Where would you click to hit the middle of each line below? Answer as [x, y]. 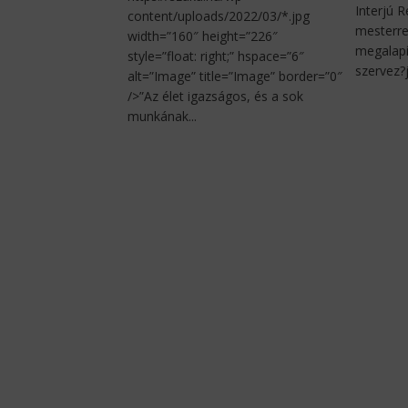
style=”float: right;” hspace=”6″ [215, 56]
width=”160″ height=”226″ [202, 36]
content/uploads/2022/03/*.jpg [218, 16]
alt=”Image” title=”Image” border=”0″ [235, 76]
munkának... [162, 117]
